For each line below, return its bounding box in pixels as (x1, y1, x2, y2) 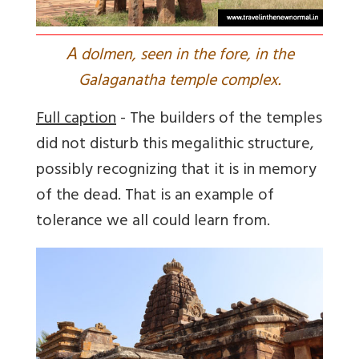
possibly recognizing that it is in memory (36, 155, 317, 186)
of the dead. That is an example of (36, 181, 274, 212)
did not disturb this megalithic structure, (36, 130, 314, 160)
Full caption (36, 104, 116, 135)
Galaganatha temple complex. (79, 67, 280, 97)
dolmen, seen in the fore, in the (76, 41, 294, 71)
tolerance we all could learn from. (36, 207, 270, 237)
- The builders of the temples (116, 104, 322, 135)
